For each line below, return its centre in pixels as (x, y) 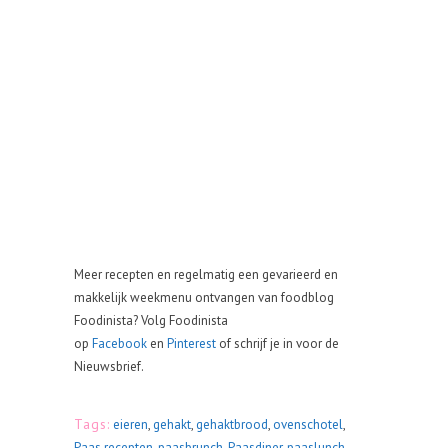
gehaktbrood (232, 424)
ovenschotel (308, 424)
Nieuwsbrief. (109, 366)
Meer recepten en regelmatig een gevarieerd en (206, 274)
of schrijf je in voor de (277, 343)
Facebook (121, 343)
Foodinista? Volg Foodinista (151, 320)
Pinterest (191, 343)
